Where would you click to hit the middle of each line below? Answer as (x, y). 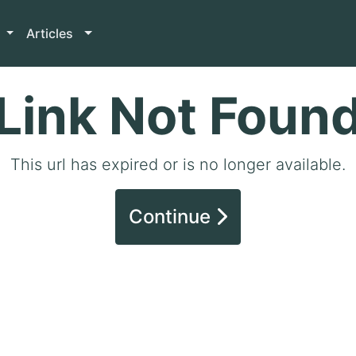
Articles (52, 33)
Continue (172, 217)
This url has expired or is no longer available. (178, 164)
